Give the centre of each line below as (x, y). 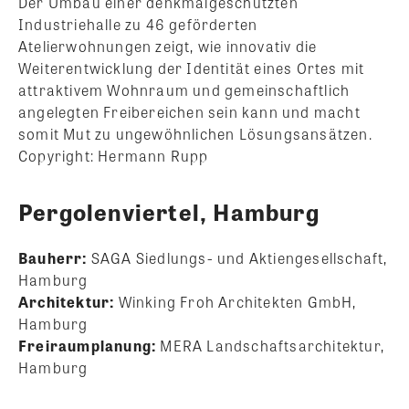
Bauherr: (55, 257)
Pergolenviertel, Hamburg (172, 211)
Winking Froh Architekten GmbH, (237, 301)
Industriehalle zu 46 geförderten (138, 24)
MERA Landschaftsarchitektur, (273, 345)
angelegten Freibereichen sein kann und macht (189, 111)
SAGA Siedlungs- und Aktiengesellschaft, (239, 257)
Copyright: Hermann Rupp (114, 155)
